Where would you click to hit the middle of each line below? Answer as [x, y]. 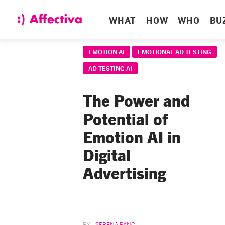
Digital [107, 154]
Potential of [126, 118]
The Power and [136, 100]
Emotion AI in [132, 136]
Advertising [124, 172]
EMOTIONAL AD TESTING [175, 51]
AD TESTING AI [110, 68]
